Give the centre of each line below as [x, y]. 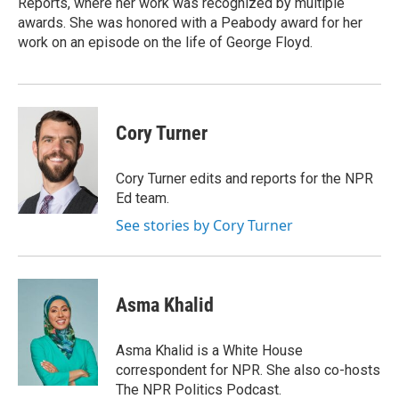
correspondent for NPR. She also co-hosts [248, 370]
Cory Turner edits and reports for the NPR [244, 179]
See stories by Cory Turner [204, 225]
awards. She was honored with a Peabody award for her [190, 23]
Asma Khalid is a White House [209, 350]
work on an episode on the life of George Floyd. [165, 42]
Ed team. [142, 198]
